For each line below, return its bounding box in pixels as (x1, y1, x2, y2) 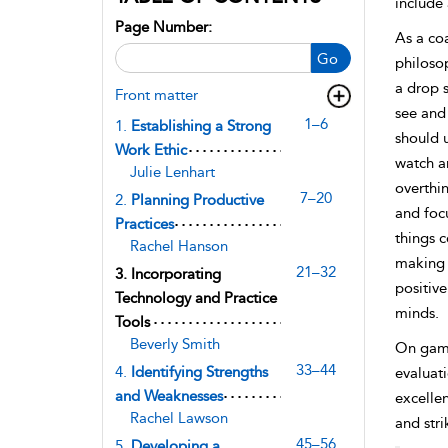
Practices (115, 214, 174, 233)
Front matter (115, 85, 198, 104)
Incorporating (131, 264, 221, 283)
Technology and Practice (115, 288, 277, 307)
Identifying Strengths (131, 362, 268, 381)
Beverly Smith (130, 334, 220, 353)
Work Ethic (115, 140, 187, 159)
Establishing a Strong (131, 116, 271, 135)
